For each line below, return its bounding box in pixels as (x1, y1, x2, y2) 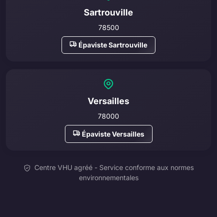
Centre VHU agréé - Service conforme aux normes (32, 163, 194, 171)
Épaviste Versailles (81, 129, 144, 138)
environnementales (78, 173, 139, 182)
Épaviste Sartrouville (78, 41, 147, 49)
